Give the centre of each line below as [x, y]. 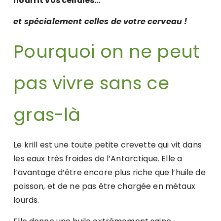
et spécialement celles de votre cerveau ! [100, 22]
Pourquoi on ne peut [107, 52]
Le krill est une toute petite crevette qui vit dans [108, 145]
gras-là [47, 115]
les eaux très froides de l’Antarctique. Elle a [98, 159]
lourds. [26, 200]
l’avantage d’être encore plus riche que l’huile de [110, 173]
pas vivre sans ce [91, 83]
